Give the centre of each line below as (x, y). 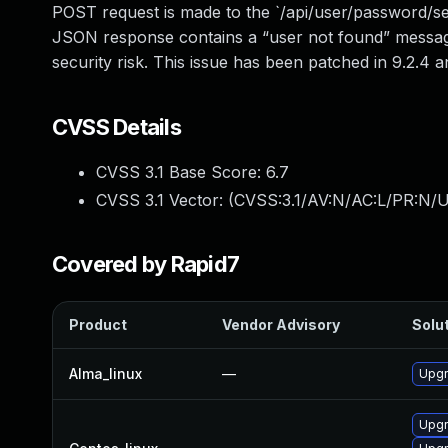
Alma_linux (105, 373)
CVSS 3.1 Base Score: (181, 172)
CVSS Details (116, 127)
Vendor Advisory (281, 324)
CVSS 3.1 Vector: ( (165, 200)
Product (98, 324)
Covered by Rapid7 (146, 264)
